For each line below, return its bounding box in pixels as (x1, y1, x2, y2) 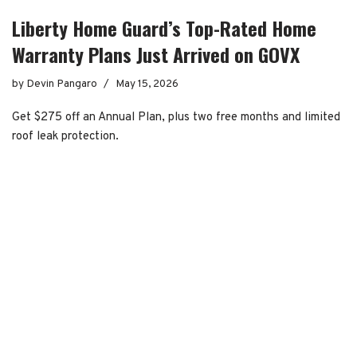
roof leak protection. (12, 129, 119, 144)
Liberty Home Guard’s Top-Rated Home (12, 14, 316, 42)
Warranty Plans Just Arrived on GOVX (12, 40, 300, 69)
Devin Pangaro (26, 77, 97, 91)
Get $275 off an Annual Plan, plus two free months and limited (12, 110, 340, 125)
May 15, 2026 (116, 77, 178, 91)
